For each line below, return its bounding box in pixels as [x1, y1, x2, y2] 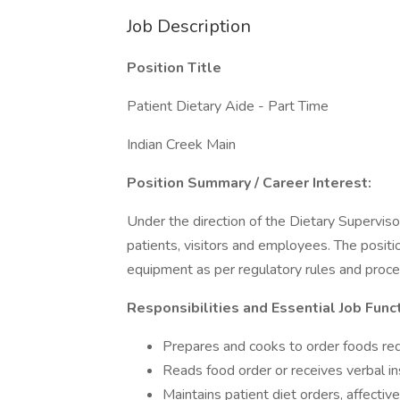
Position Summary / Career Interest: [127, 173, 371, 193]
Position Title [127, 58, 221, 78]
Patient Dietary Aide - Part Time [127, 96, 329, 116]
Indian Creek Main [127, 135, 236, 154]
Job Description [127, 14, 251, 38]
